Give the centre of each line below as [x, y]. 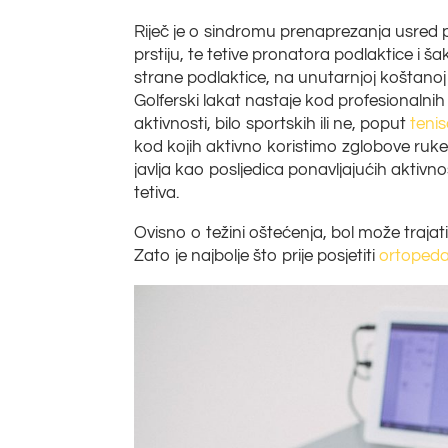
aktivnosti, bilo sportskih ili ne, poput [272, 123]
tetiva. [157, 192]
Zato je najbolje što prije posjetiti [257, 255]
